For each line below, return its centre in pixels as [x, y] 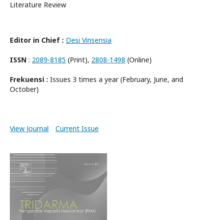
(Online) [138, 60]
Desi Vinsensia [89, 40]
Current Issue [77, 128]
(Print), [79, 60]
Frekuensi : [29, 79]
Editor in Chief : [37, 40]
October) [24, 89]
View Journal [29, 128]
